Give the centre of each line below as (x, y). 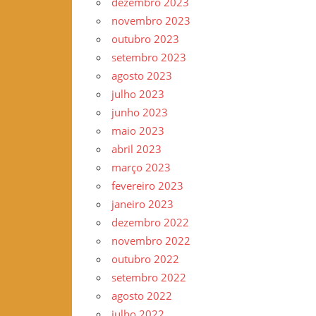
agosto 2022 (141, 296)
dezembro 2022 (150, 223)
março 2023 (141, 168)
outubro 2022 (145, 259)
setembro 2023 (148, 57)
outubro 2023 (145, 39)
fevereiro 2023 (147, 186)
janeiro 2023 (142, 204)
